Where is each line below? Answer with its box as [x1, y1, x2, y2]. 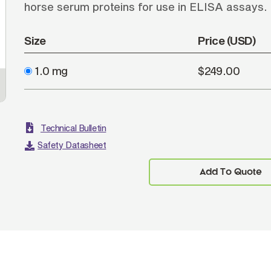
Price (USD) [198, 34, 256, 47]
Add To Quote [199, 168, 262, 177]
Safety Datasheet [38, 140, 106, 150]
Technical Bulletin [40, 123, 106, 133]
